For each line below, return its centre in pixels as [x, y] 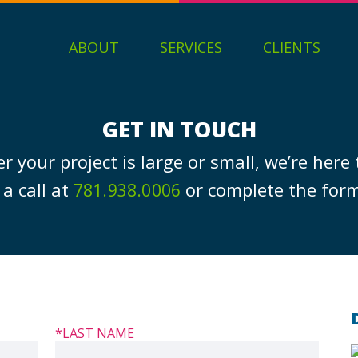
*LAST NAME [94, 334]
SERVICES [191, 47]
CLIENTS [292, 47]
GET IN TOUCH [179, 129]
